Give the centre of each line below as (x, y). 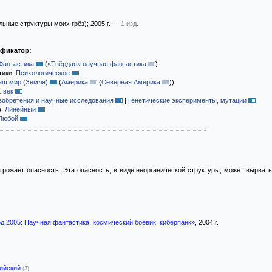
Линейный (20, 109)
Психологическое (43, 73)
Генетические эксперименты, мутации (187, 100)
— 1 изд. (125, 24)
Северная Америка (131, 82)
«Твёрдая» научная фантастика (97, 64)
